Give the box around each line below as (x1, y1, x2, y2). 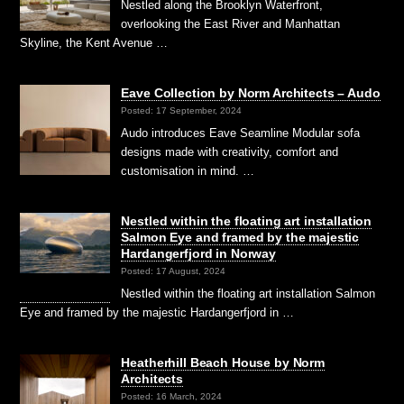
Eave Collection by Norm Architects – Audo (121, 85, 381, 100)
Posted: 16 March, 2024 (121, 391, 223, 402)
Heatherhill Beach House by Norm (121, 354, 325, 370)
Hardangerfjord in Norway (121, 245, 276, 261)
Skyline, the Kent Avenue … (20, 35, 169, 50)
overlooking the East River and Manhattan (121, 16, 341, 31)
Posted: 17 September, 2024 (121, 106, 243, 115)
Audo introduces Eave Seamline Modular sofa (121, 125, 361, 140)
